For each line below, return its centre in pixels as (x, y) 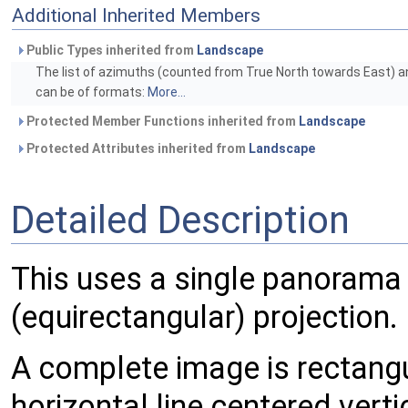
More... (167, 92)
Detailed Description (180, 219)
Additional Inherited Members (136, 15)
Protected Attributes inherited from (136, 148)
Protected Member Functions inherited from (161, 121)
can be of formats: (92, 92)
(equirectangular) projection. (204, 317)
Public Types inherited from (110, 50)
